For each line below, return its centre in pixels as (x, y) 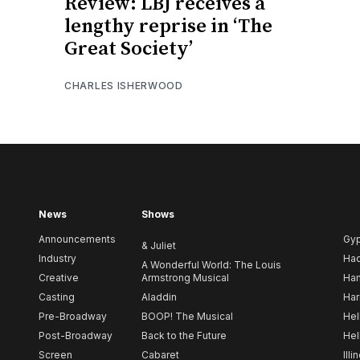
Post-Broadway (76, 336)
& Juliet (159, 246)
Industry (57, 259)
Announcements (77, 239)
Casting (57, 297)
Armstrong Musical (185, 278)
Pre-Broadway (73, 317)
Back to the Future (184, 336)
